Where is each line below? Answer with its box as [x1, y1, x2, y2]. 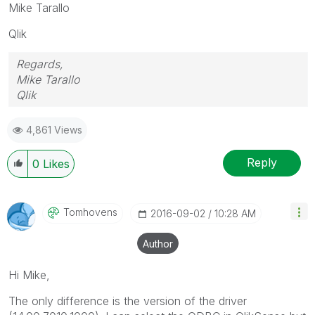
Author [143, 237, 173, 250]
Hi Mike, [8, 267, 50, 282]
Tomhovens [63, 205, 117, 218]
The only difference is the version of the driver [8, 293, 247, 308]
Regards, [16, 56, 63, 71]
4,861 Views [26, 123, 82, 136]
